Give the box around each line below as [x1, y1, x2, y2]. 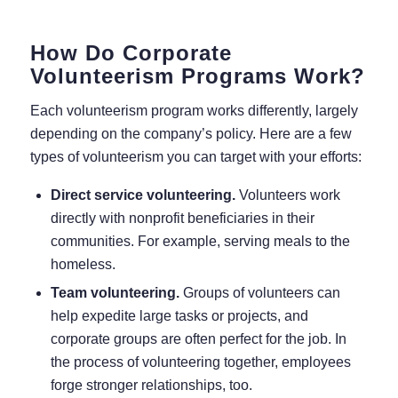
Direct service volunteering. [50, 187, 239, 203]
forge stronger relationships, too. [50, 377, 252, 393]
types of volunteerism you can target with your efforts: [29, 149, 362, 165]
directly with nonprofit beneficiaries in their [50, 210, 314, 226]
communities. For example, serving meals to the [50, 233, 350, 249]
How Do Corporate [29, 40, 232, 65]
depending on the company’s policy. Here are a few [29, 126, 352, 142]
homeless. [50, 256, 115, 272]
